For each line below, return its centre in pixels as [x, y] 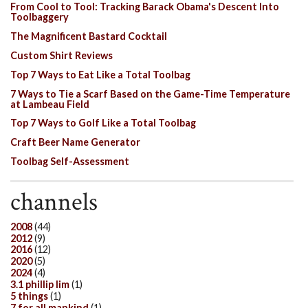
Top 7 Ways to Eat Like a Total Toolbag [100, 74]
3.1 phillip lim [40, 285]
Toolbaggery [40, 16]
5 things [29, 296]
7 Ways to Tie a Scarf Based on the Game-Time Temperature [150, 93]
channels [54, 202]
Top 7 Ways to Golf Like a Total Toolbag [103, 123]
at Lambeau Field [50, 104]
